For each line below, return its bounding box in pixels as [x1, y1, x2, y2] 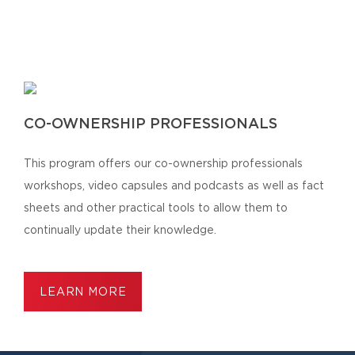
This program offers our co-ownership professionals [24, 158, 303, 170]
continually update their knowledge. [24, 224, 216, 236]
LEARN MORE [40, 286, 127, 298]
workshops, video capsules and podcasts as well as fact [24, 180, 324, 192]
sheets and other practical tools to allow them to [24, 202, 288, 214]
